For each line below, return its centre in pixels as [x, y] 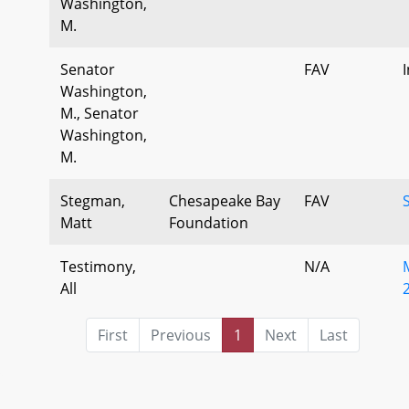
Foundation [209, 222]
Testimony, [98, 266]
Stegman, [93, 200]
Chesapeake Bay [225, 200]
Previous [181, 335]
